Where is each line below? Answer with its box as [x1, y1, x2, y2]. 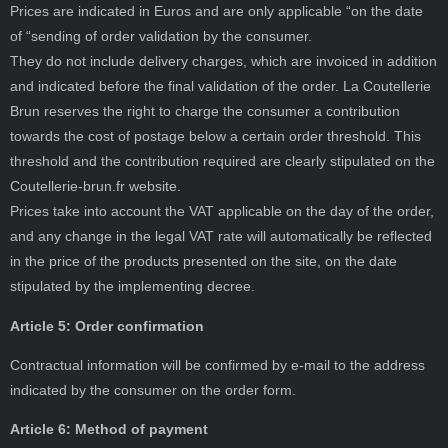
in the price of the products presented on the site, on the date [10, 253, 397, 270]
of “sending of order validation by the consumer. [10, 28, 312, 45]
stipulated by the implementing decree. [10, 278, 255, 295]
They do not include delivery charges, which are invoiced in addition [10, 53, 437, 70]
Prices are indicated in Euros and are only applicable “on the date [10, 3, 423, 20]
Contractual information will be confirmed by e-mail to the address [10, 357, 425, 374]
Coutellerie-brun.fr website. [10, 178, 181, 195]
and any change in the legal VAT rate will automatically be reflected [10, 228, 432, 245]
